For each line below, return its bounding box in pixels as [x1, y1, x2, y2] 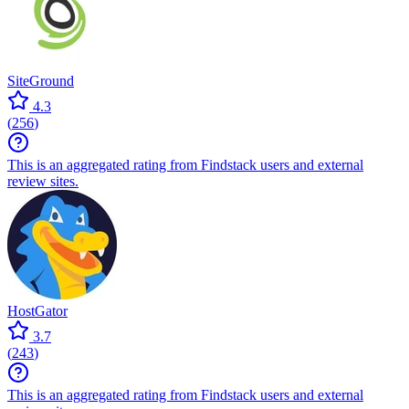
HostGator [7, 302, 68, 319]
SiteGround [7, 72, 74, 89]
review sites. [7, 173, 79, 189]
